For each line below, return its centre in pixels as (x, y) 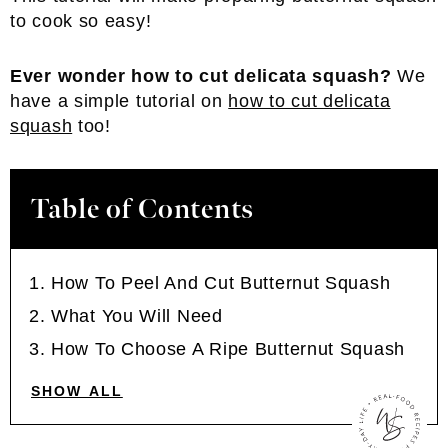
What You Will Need (137, 316)
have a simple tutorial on (119, 101)
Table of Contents (142, 209)
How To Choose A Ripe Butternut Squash (228, 349)
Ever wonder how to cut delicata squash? (204, 76)
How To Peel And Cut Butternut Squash (221, 283)
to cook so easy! (81, 21)
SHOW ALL (77, 391)
